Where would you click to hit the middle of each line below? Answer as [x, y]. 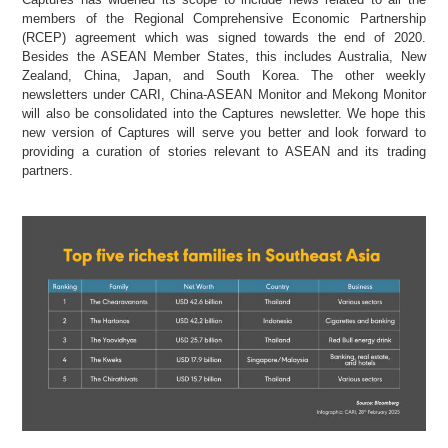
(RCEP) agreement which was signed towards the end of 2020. [224, 37]
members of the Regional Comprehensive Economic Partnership [224, 18]
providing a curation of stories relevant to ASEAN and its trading [224, 151]
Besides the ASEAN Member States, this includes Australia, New [224, 56]
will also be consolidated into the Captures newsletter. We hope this [224, 113]
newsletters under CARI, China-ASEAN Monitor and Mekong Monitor [224, 94]
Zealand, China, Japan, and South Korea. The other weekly [224, 75]
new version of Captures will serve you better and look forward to [224, 132]
